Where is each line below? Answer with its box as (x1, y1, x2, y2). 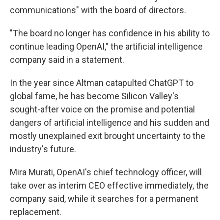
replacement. (10, 207, 61, 217)
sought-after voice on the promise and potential (10, 104, 195, 114)
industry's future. (10, 144, 76, 154)
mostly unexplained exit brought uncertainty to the (10, 131, 205, 141)
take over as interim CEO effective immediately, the (10, 180, 209, 191)
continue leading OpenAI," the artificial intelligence (10, 41, 203, 52)
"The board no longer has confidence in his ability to (10, 28, 210, 38)
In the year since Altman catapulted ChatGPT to (10, 78, 193, 88)
